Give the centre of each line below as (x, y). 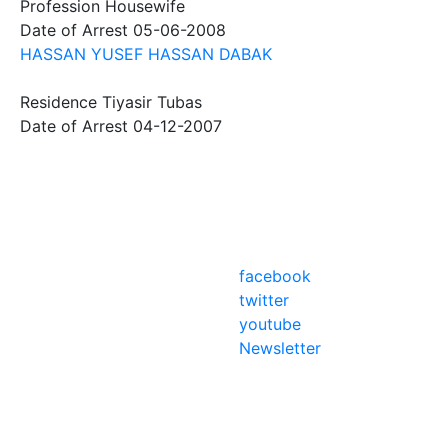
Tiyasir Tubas (152, 102)
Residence (58, 102)
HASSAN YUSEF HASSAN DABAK (146, 54)
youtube (270, 324)
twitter (264, 300)
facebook (275, 276)
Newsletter (280, 348)
